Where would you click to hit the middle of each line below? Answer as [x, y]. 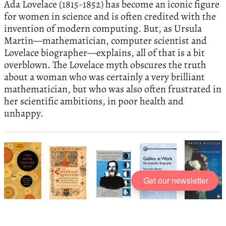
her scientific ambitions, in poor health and [94, 101]
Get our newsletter [176, 180]
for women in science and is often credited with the [110, 16]
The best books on [60, 214]
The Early [145, 214]
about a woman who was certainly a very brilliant [104, 77]
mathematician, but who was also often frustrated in [113, 89]
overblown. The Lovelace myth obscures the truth [105, 65]
